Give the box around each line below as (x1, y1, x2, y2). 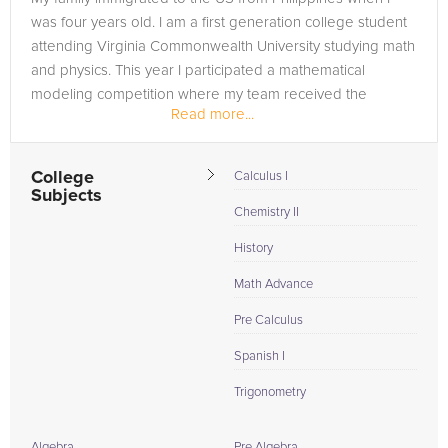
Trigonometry (234, 386, 306, 399)
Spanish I (234, 350, 285, 363)
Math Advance (234, 278, 313, 291)
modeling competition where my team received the (31, 87, 367, 102)
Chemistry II (234, 206, 299, 219)
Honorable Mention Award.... (31, 111, 218, 126)
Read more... (171, 107, 254, 122)
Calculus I (234, 170, 288, 183)
